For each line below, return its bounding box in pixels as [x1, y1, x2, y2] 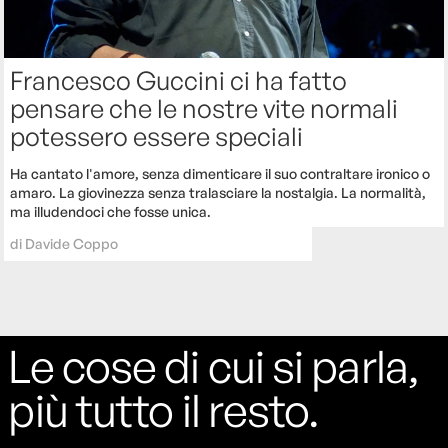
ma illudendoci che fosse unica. [10, 203, 212, 221]
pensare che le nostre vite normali [10, 92, 399, 125]
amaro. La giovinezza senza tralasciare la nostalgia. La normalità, [10, 184, 427, 202]
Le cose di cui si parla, [8, 338, 419, 395]
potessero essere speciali [10, 120, 304, 153]
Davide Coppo [25, 235, 119, 253]
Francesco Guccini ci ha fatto [10, 64, 348, 97]
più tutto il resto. [8, 382, 320, 439]
